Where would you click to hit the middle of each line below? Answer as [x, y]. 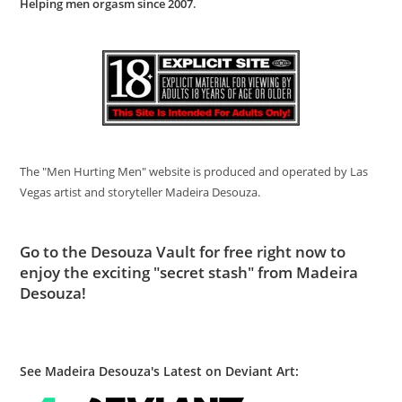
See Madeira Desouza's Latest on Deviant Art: [160, 371]
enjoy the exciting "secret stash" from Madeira [189, 272]
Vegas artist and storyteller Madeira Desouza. [140, 192]
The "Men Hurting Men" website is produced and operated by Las [194, 171]
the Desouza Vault [129, 251]
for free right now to [271, 251]
